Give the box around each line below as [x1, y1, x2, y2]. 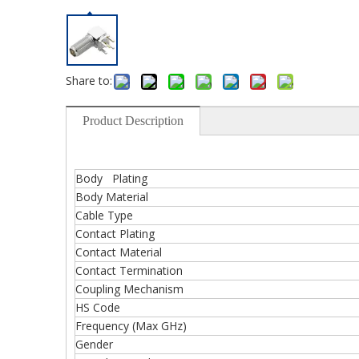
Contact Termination [75, 263, 183, 278]
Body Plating [75, 171, 147, 186]
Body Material [75, 189, 148, 204]
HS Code [75, 300, 120, 315]
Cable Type [75, 208, 133, 223]
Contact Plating [75, 226, 155, 241]
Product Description [83, 114, 184, 127]
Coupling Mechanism [75, 281, 184, 296]
